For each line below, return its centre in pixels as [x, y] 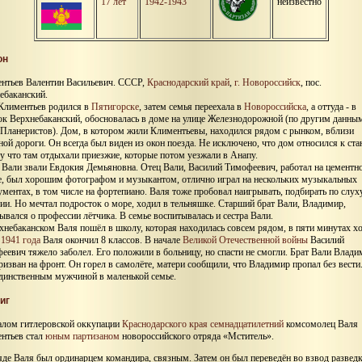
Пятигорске [115, 107]
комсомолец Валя [321, 324]
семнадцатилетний [247, 324]
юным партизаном [82, 337]
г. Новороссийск [267, 83]
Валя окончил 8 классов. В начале [112, 240]
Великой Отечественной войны [245, 240]
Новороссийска [275, 107]
